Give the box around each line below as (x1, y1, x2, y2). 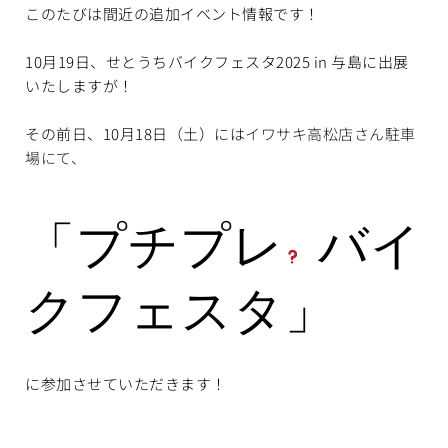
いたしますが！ (25, 74, 134, 96)
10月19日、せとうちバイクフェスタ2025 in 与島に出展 (25, 50, 409, 72)
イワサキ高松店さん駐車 (245, 122, 416, 144)
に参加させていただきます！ (25, 372, 227, 394)
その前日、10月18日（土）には (25, 122, 245, 144)
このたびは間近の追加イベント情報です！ (25, 2, 320, 24)
